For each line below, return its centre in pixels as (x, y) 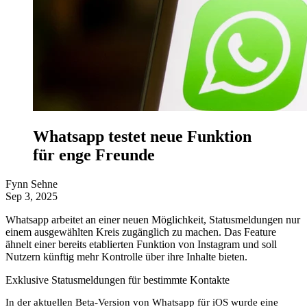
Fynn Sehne (32, 184)
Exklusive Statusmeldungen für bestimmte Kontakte (118, 280)
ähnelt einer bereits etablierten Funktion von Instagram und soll (141, 244)
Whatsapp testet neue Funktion (142, 136)
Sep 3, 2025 (32, 196)
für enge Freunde (94, 155)
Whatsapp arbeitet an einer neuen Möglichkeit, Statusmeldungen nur (153, 219)
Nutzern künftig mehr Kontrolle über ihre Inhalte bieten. (126, 256)
